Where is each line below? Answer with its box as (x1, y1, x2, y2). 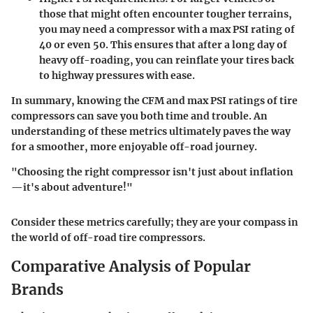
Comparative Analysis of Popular (11, 257, 251, 277)
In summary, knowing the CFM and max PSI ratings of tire (11, 94, 298, 108)
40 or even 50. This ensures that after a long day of (39, 38, 287, 52)
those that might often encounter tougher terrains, (39, 8, 292, 21)
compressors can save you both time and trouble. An (11, 110, 268, 123)
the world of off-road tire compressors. (11, 231, 205, 245)
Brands (11, 280, 64, 300)
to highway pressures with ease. (39, 69, 195, 82)
